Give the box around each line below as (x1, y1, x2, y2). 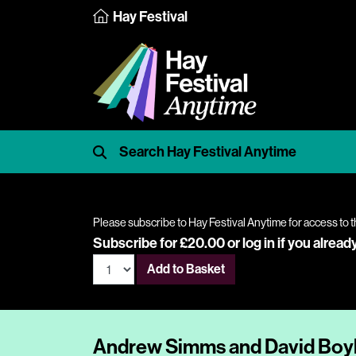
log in (242, 234, 275, 252)
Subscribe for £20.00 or (93, 234, 242, 252)
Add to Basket (147, 261, 225, 277)
